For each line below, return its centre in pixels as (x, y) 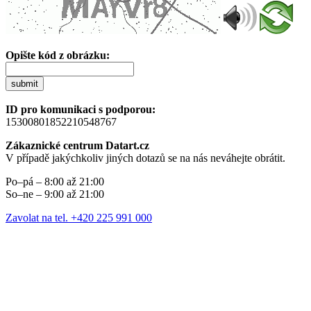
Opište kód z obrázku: (58, 55)
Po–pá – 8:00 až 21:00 (55, 181)
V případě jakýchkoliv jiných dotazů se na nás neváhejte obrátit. (145, 158)
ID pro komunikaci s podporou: (81, 109)
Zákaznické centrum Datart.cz (77, 145)
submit (25, 83)
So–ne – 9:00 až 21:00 (55, 194)
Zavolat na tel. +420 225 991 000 (79, 217)
